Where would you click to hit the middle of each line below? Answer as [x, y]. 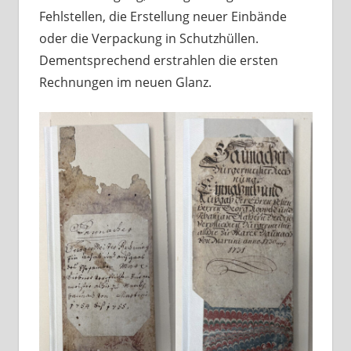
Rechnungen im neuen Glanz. [125, 83]
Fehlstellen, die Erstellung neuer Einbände [163, 17]
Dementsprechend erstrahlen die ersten [158, 61]
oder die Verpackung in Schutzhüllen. [148, 39]
